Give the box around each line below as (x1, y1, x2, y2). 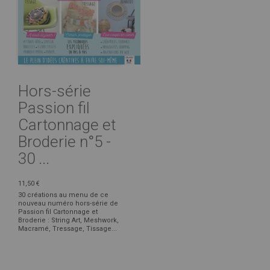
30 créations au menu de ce (18, 190, 108, 199)
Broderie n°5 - (18, 132, 111, 151)
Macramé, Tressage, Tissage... (18, 224, 117, 233)
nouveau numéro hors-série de (18, 199, 118, 207)
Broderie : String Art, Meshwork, (18, 216, 119, 224)
